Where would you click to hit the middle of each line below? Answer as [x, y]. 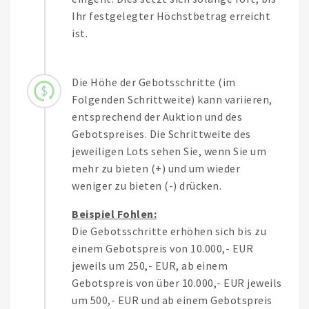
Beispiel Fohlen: [114, 214]
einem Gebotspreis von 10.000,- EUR [162, 249]
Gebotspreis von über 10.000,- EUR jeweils [177, 283]
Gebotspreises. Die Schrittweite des [161, 134]
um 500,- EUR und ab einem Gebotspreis [172, 300]
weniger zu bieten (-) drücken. [147, 186]
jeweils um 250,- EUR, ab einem [150, 266]
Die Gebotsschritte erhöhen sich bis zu [169, 231]
